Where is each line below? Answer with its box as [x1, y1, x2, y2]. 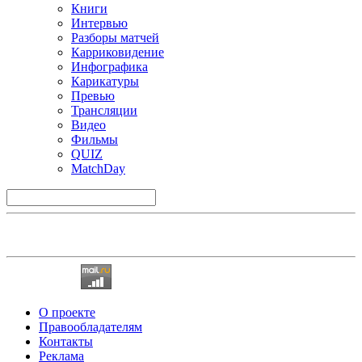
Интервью [71, 15, 128, 30]
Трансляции [71, 103, 137, 117]
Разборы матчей [71, 30, 159, 44]
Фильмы [71, 132, 118, 146]
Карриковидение [71, 44, 164, 59]
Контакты [39, 334, 93, 348]
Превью [71, 88, 115, 103]
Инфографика [71, 59, 148, 74]
